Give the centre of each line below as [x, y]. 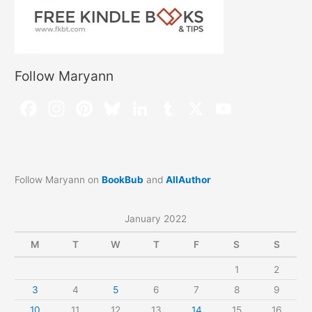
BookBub [123, 180]
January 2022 [156, 218]
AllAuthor [189, 180]
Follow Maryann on [58, 180]
